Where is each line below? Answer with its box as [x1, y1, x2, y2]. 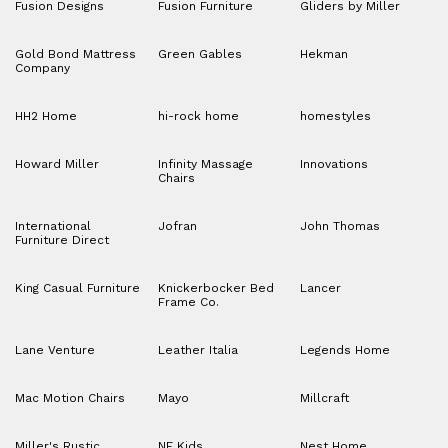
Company [15, 61, 70, 76]
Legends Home [300, 343, 391, 358]
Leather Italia [157, 343, 238, 358]
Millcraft [300, 391, 350, 406]
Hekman [300, 47, 349, 62]
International [15, 219, 91, 234]
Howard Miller [15, 157, 99, 172]
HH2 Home [15, 109, 77, 124]
